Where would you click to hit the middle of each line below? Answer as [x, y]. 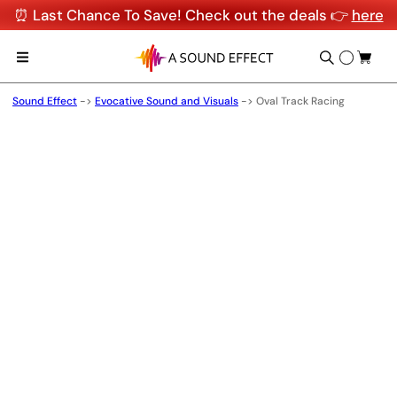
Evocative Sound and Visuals [167, 101]
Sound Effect [45, 101]
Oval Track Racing [300, 101]
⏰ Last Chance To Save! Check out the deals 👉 [183, 15]
